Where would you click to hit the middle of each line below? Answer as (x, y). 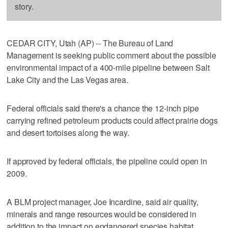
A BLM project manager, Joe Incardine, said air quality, (103, 202)
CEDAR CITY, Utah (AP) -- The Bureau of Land (90, 43)
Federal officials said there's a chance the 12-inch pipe (103, 108)
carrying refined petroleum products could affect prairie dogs (112, 120)
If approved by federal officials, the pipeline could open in (107, 161)
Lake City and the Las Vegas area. (67, 79)
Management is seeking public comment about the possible (111, 55)
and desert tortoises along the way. (68, 132)
